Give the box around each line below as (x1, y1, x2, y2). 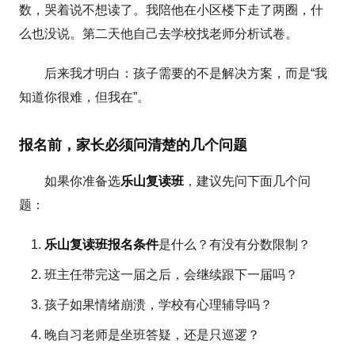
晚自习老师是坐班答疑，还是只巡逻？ (44, 327, 261, 342)
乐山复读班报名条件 (44, 237, 159, 251)
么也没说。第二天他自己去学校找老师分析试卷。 (19, 26, 299, 40)
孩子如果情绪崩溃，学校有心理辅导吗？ (44, 297, 273, 311)
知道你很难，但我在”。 (19, 90, 151, 104)
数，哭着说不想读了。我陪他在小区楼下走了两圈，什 (19, 2, 324, 17)
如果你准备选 (44, 174, 121, 188)
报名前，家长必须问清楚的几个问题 (19, 136, 248, 153)
